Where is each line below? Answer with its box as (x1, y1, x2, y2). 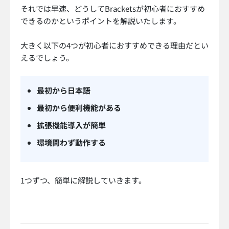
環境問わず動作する (37, 137, 106, 148)
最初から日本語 (37, 85, 90, 96)
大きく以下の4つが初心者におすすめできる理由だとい (20, 40, 209, 51)
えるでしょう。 (20, 52, 74, 63)
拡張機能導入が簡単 (37, 120, 106, 131)
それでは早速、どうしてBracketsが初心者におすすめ (20, 3, 205, 14)
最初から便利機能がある (37, 102, 121, 113)
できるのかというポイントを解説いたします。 (20, 15, 181, 27)
